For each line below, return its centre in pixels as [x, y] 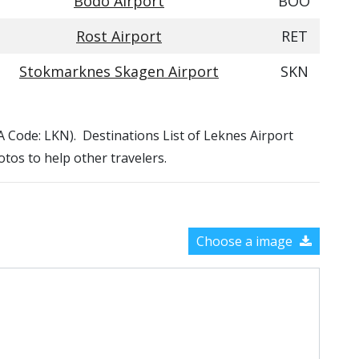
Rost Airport [119, 36]
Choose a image [246, 241]
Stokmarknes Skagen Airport [119, 71]
